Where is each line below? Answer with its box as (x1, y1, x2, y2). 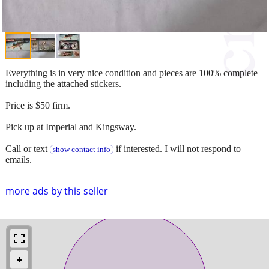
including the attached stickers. (5, 78, 121, 89)
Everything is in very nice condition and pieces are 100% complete (5, 67, 258, 78)
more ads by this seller (5, 184, 108, 198)
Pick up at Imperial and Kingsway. (5, 121, 136, 132)
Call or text (5, 143, 50, 154)
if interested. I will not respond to (113, 143, 241, 154)
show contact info (52, 145, 110, 154)
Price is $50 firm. (5, 100, 70, 110)
